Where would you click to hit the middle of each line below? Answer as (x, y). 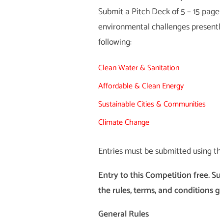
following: (115, 43)
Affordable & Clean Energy (141, 86)
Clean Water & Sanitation (138, 68)
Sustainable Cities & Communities (152, 104)
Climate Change (124, 122)
